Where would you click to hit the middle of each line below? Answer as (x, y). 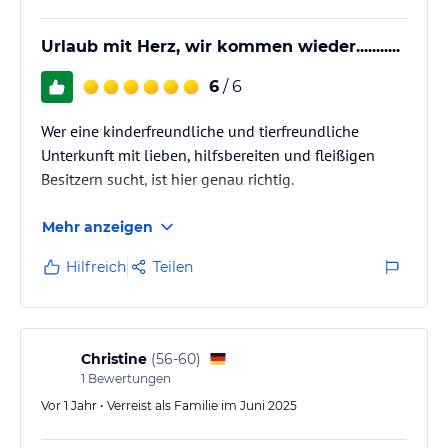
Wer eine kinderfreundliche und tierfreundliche (200, 130)
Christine (114, 358)
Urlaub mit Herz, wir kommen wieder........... (220, 46)
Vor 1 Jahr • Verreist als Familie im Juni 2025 (169, 405)
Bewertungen (128, 378)
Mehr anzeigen (97, 226)
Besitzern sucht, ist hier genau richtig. (167, 178)
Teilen (173, 266)
